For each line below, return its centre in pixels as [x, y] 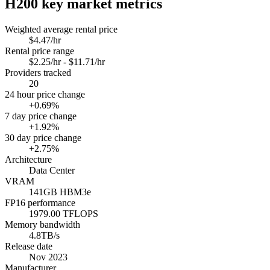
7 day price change [41, 116]
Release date [29, 246]
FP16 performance [40, 202]
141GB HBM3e [60, 192]
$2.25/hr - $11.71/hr [67, 61]
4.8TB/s [44, 235]
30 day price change [43, 137]
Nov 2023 [48, 257]
